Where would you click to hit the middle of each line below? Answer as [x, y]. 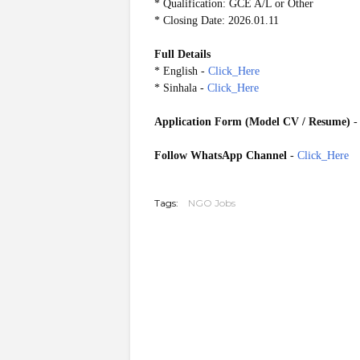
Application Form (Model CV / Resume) [252, 122]
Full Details [182, 54]
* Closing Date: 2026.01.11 [217, 20]
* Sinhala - [181, 88]
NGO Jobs [212, 203]
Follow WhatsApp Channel [222, 155]
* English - [181, 71]
